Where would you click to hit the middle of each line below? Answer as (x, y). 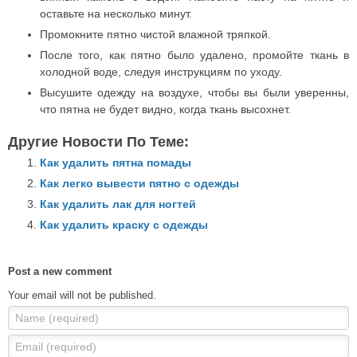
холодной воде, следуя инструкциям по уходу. (161, 71)
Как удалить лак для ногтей (118, 204)
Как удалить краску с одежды (124, 224)
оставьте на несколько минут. (116, 13)
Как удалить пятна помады (116, 162)
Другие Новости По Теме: (98, 141)
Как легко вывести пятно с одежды (139, 183)
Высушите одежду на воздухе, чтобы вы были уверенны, (194, 92)
